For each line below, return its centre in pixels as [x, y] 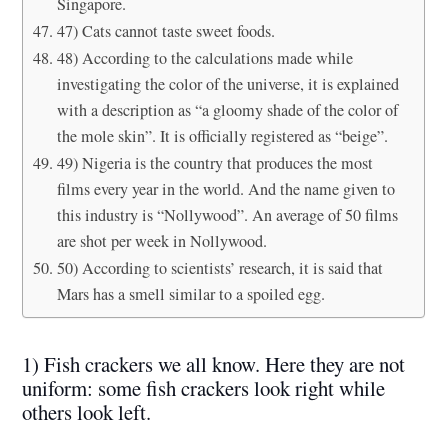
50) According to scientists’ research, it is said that [219, 267]
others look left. [87, 411]
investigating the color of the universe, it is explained [227, 83]
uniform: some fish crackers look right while [204, 387]
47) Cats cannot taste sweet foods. [165, 30]
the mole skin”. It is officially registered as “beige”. [222, 135]
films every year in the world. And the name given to [225, 188]
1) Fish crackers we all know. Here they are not [214, 363]
